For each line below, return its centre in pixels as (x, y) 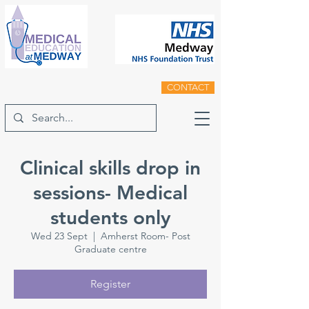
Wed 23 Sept (59, 236)
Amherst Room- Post (145, 236)
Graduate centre (110, 249)
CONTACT (188, 87)
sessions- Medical (110, 192)
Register (110, 284)
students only (110, 217)
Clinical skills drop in (110, 168)
